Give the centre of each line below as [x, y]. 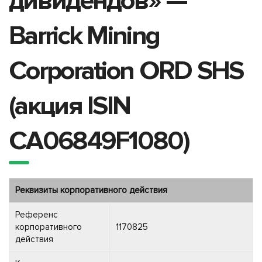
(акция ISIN [70, 106]
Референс [37, 214]
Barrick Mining [84, 35]
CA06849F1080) [99, 141]
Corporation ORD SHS [126, 70]
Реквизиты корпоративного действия [91, 190]
